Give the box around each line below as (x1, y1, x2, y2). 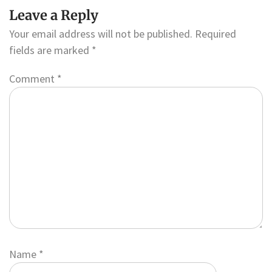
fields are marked (9, 42, 92, 57)
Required (195, 26, 236, 41)
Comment (9, 72, 57, 86)
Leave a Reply (9, 6, 98, 24)
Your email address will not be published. (9, 26, 192, 41)
